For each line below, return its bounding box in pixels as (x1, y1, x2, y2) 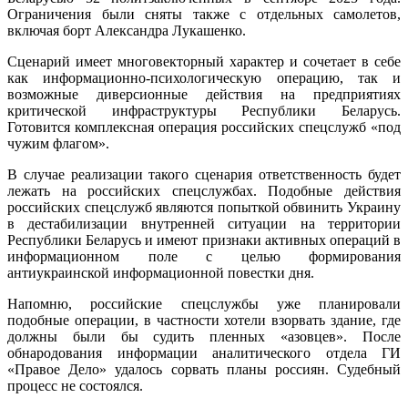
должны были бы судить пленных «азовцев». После (7, 329, 401, 345)
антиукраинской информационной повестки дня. (7, 265, 314, 281)
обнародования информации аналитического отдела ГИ (7, 345, 401, 362)
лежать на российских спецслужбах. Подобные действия (7, 183, 401, 199)
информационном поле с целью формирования (7, 249, 401, 265)
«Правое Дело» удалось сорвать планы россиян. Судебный (7, 362, 401, 378)
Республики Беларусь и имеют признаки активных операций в (7, 232, 401, 249)
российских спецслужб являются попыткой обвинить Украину (7, 199, 401, 216)
